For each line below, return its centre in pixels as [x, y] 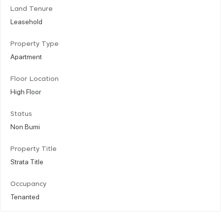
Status [21, 114]
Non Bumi [25, 126]
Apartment [26, 56]
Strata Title [27, 161]
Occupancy [28, 184]
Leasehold [26, 21]
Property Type [35, 44]
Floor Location [35, 79]
